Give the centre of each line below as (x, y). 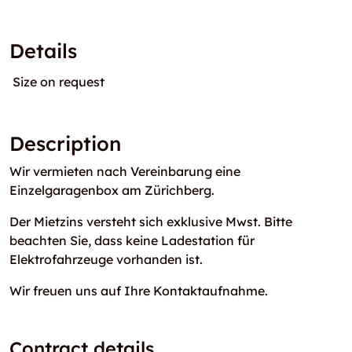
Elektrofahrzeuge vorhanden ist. (106, 259)
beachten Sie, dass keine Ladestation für (132, 240)
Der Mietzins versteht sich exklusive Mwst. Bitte (151, 222)
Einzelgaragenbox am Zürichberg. (112, 190)
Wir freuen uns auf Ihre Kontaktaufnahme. (139, 291)
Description (65, 143)
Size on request (59, 82)
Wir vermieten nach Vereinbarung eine (125, 171)
